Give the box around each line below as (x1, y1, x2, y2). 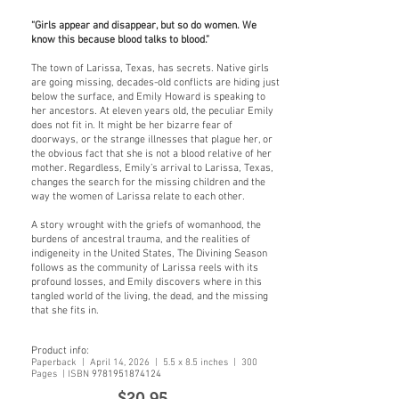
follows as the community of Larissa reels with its (31, 262, 258, 274)
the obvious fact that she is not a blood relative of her (31, 148, 272, 160)
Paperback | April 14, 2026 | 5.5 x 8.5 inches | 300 (31, 357, 257, 369)
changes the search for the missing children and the (31, 176, 265, 189)
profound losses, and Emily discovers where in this (31, 276, 262, 289)
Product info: (31, 345, 89, 357)
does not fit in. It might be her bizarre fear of (31, 119, 232, 132)
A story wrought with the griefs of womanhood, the (31, 219, 261, 232)
